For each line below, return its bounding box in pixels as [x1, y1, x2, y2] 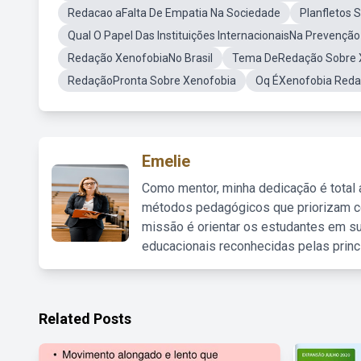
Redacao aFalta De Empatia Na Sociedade [68, 6, 280, 19]
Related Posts [39, 310, 131, 327]
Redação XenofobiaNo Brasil [68, 52, 213, 64]
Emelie [142, 151, 190, 171]
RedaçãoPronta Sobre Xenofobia [68, 74, 236, 87]
